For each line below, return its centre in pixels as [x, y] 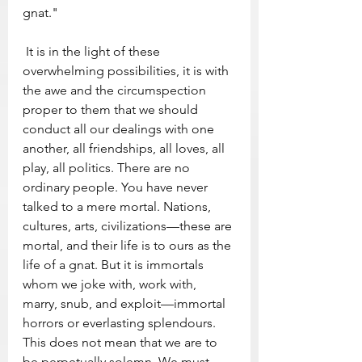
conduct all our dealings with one [120, 129]
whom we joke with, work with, [111, 284]
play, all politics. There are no [108, 168]
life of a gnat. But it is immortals [115, 265]
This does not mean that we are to [122, 343]
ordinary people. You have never [117, 187]
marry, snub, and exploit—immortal [126, 304]
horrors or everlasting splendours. [121, 323]
